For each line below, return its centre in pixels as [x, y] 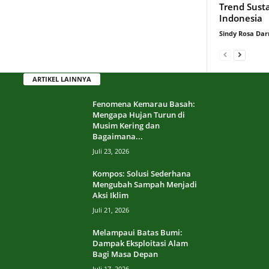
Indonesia [240, 18]
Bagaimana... [118, 136]
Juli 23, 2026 [111, 151]
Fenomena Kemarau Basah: [144, 104]
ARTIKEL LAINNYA [62, 79]
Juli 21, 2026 [111, 210]
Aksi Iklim [110, 195]
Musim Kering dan [126, 125]
